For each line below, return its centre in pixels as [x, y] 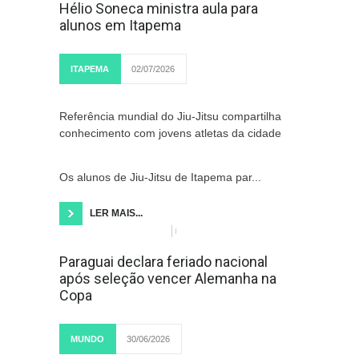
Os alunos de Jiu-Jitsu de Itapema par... [160, 177]
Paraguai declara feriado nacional [163, 262]
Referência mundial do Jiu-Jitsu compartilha [170, 116]
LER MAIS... [116, 213]
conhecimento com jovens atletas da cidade [170, 133]
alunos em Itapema [120, 25]
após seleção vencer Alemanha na [168, 278]
